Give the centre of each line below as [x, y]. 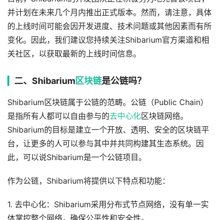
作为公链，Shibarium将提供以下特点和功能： [89, 181]
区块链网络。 [165, 116]
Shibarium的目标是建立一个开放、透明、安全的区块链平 [108, 130]
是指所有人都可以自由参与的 [58, 116]
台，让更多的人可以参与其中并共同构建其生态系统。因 [106, 143]
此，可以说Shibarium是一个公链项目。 [77, 157]
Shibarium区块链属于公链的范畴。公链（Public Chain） [108, 102]
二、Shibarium [45, 81]
